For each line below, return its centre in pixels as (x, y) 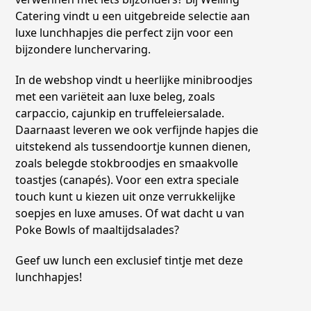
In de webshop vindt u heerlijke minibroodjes (134, 79)
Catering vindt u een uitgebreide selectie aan (133, 16)
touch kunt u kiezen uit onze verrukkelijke (126, 196)
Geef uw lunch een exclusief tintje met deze (129, 260)
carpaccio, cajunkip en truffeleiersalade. (120, 113)
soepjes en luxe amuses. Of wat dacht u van (130, 213)
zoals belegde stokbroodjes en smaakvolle (127, 163)
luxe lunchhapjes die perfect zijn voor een (125, 32)
